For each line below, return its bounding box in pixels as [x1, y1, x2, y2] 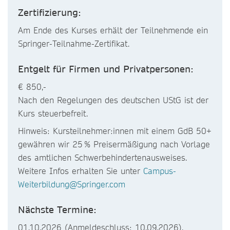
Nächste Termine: [18, 204, 97, 216]
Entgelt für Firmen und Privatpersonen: [18, 63, 194, 75]
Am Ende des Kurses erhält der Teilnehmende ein [18, 25, 208, 35]
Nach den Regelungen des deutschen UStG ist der [18, 94, 208, 105]
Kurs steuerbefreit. [18, 108, 88, 119]
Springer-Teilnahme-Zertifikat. [18, 38, 129, 49]
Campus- [143, 165, 176, 176]
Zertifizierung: [18, 7, 81, 18]
